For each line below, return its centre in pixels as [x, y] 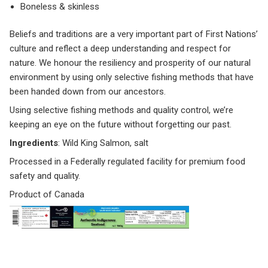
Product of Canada [47, 195]
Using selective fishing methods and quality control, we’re [121, 110]
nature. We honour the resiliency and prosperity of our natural [130, 63]
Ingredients [34, 143]
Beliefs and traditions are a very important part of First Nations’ [134, 34]
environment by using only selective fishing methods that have [132, 77]
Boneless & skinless [60, 7]
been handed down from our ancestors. [88, 92]
